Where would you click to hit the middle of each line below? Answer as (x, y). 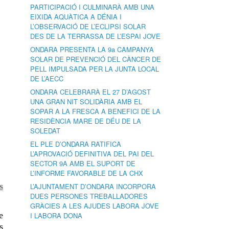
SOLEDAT (45, 131)
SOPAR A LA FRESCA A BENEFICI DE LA (96, 111)
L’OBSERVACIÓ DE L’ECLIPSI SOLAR (88, 26)
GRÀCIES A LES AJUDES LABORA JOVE (95, 206)
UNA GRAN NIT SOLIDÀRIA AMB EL (86, 101)
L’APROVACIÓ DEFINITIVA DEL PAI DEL (92, 154)
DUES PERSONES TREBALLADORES (89, 196)
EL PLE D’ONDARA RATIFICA (76, 144)
